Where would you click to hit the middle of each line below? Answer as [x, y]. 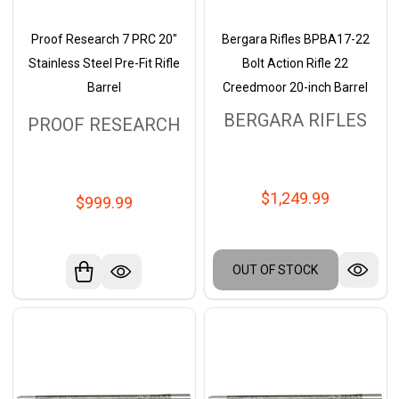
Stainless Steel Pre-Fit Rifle [104, 63]
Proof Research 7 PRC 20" [104, 39]
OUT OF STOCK [275, 270]
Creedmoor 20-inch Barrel [295, 87]
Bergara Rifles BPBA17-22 [295, 39]
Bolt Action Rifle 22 [295, 63]
